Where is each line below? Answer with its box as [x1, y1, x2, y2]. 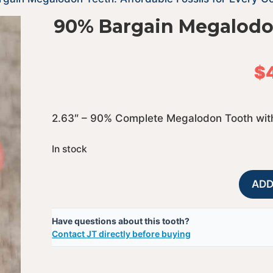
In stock [51, 143, 87, 155]
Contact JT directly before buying [51, 228, 191, 239]
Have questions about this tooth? [51, 215, 190, 226]
